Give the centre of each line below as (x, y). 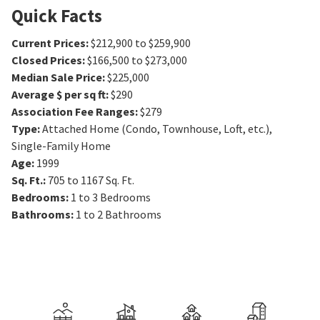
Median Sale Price (57, 77)
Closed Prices (47, 60)
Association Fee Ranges (73, 112)
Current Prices (49, 43)
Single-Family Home (61, 146)
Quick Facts (57, 16)
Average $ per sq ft (59, 95)
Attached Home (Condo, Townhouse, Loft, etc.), (157, 129)
